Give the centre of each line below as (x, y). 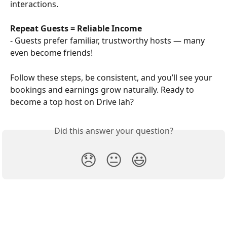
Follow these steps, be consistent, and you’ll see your (112, 77)
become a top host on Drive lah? (72, 102)
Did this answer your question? (113, 130)
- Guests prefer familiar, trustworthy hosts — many (108, 41)
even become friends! (51, 53)
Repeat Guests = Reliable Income (76, 28)
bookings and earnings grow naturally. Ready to (103, 89)
